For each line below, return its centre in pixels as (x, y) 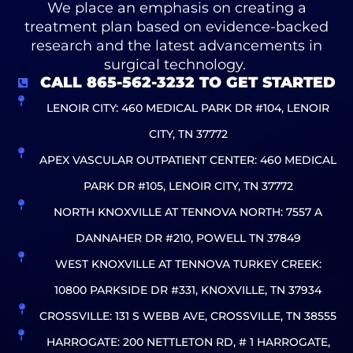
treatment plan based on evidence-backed (176, 26)
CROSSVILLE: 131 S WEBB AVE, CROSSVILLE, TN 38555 (188, 316)
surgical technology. (176, 64)
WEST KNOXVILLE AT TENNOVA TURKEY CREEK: (188, 264)
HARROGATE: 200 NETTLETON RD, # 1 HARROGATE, (188, 342)
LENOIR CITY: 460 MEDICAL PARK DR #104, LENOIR (188, 108)
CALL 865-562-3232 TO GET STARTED (188, 82)
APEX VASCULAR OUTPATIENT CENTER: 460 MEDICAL (188, 160)
